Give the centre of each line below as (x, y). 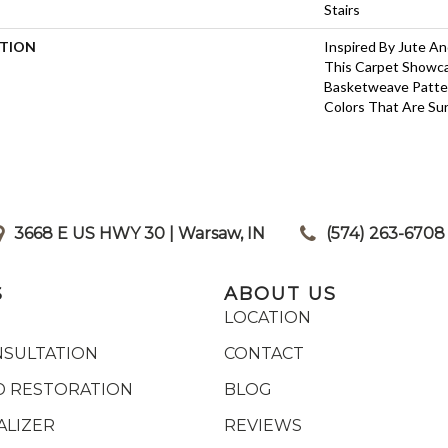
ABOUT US (280, 293)
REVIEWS (263, 425)
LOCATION (267, 317)
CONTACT (264, 353)
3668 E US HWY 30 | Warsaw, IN (139, 233)
